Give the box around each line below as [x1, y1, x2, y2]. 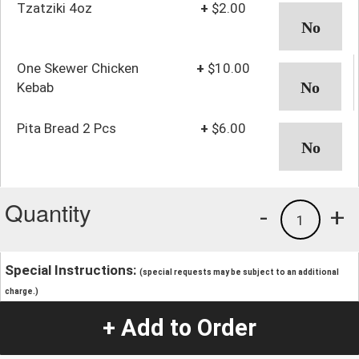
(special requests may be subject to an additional [139, 268, 339, 277]
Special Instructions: [5, 262, 139, 279]
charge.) [5, 287, 38, 296]
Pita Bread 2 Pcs [17, 120, 116, 137]
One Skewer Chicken [17, 60, 139, 77]
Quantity [5, 196, 91, 229]
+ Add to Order [103, 314, 256, 342]
